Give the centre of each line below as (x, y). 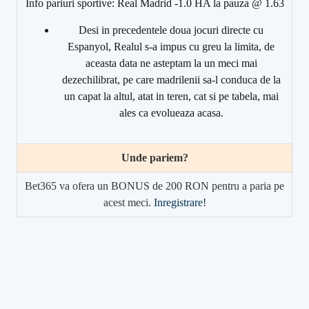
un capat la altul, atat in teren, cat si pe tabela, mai (171, 96)
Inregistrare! (180, 202)
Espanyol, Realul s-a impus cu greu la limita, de (171, 46)
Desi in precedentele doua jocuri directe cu (171, 30)
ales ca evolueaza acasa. (171, 112)
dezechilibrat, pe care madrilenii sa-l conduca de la (171, 79)
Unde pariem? (154, 157)
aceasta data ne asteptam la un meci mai (171, 63)
